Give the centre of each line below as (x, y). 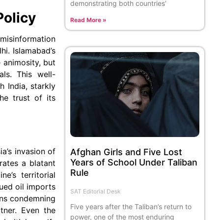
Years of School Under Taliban (134, 163)
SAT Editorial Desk (96, 192)
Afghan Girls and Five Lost (126, 152)
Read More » (89, 20)
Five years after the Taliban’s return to (131, 207)
